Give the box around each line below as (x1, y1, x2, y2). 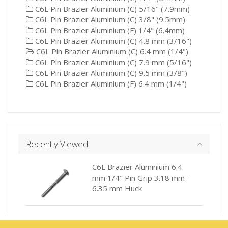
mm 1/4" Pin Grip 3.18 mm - (92, 172, 190, 183)
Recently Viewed (26, 137, 88, 150)
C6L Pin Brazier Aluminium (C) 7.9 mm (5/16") (33, 57, 192, 68)
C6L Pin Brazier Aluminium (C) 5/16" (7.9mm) (33, 4, 190, 14)
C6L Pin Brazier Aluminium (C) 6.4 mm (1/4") (34, 46, 188, 57)
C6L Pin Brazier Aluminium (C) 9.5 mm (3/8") (33, 68, 187, 78)
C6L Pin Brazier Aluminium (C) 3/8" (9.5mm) (33, 14, 185, 25)
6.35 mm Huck (92, 183, 142, 193)
